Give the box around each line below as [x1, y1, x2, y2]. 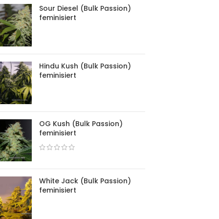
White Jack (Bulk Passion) [39, 176, 131, 186]
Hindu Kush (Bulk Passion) [39, 61, 131, 71]
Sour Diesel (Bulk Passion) [39, 3, 131, 14]
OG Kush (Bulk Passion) [39, 118, 123, 129]
